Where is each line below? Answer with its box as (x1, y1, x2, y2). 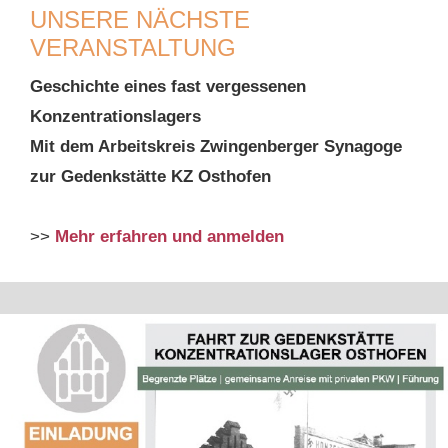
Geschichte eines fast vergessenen (30, 77, 306, 97)
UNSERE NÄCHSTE (30, 6, 250, 34)
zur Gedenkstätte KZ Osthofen (30, 167, 271, 187)
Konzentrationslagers (30, 107, 201, 127)
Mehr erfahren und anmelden (55, 227, 284, 247)
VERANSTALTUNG (30, 34, 236, 62)
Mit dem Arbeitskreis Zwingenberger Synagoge (30, 137, 402, 157)
